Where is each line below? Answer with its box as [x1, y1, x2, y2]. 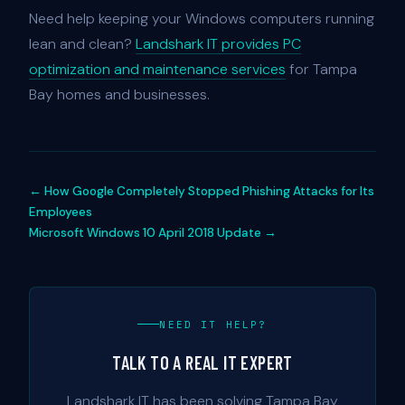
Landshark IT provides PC [136, 33, 301, 53]
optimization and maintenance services [29, 59, 286, 79]
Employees [29, 203, 92, 220]
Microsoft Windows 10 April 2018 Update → [29, 224, 277, 240]
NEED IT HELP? [159, 316, 268, 332]
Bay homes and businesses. [29, 84, 210, 104]
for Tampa [286, 59, 357, 79]
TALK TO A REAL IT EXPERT [112, 351, 293, 373]
